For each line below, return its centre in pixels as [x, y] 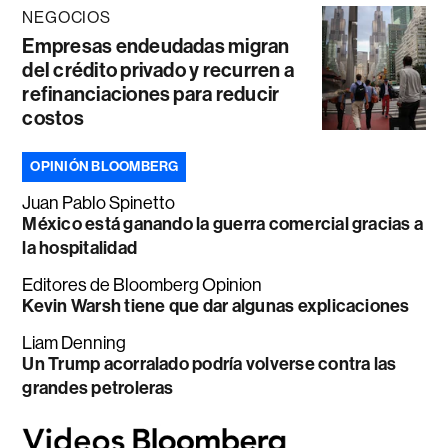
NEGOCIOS [66, 17]
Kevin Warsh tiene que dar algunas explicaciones [216, 306]
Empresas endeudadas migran [156, 46]
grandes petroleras [98, 388]
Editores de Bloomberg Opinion [142, 285]
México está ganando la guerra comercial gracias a [223, 224]
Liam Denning [74, 343]
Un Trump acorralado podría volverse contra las [209, 364]
